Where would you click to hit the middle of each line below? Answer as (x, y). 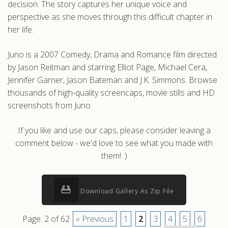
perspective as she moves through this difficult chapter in (110, 17)
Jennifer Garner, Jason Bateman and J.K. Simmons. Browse (112, 80)
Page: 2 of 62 (47, 219)
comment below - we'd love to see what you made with (114, 143)
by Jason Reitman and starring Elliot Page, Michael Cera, (107, 67)
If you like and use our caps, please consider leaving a (114, 130)
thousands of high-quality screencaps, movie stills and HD (111, 93)
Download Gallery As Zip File (126, 191)
